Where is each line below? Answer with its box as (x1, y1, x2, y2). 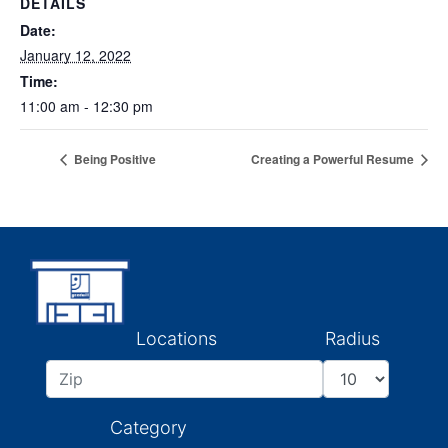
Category (110, 416, 187, 438)
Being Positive (71, 150, 156, 169)
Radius (324, 327, 380, 349)
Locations (136, 327, 217, 349)
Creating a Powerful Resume (251, 150, 417, 169)
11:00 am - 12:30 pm (20, 96, 153, 116)
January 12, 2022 (20, 45, 131, 65)
